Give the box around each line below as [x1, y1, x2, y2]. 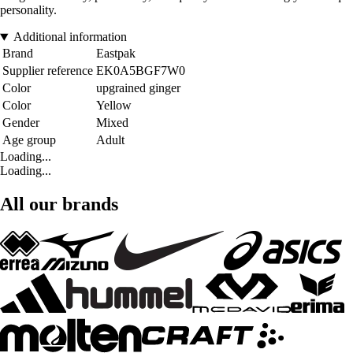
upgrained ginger [96, 81, 180, 95]
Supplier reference [2, 64, 93, 78]
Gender [2, 116, 39, 130]
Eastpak [96, 46, 136, 61]
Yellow [96, 98, 132, 113]
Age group [2, 133, 56, 147]
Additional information [13, 30, 127, 44]
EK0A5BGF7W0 [96, 64, 185, 78]
